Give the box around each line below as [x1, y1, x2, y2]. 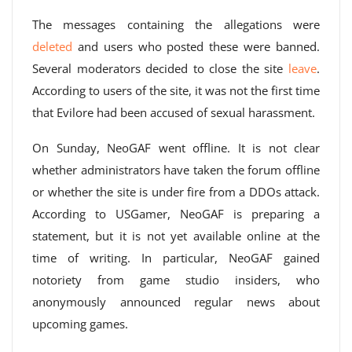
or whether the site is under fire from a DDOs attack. [32, 184, 320, 200]
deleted [32, 38, 72, 54]
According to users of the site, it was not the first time [32, 82, 320, 98]
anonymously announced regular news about [32, 294, 320, 310]
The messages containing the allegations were [32, 16, 320, 32]
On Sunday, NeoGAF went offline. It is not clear [32, 140, 320, 156]
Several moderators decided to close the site [32, 60, 288, 76]
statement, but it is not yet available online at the [32, 228, 320, 244]
